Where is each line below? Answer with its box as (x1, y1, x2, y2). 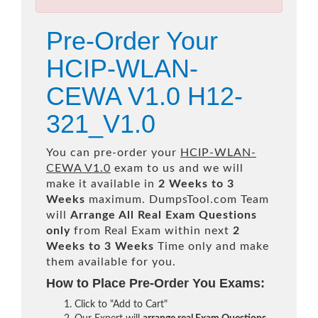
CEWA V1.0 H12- (46, 82, 243, 111)
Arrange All (70, 209, 134, 221)
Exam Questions (165, 209, 257, 221)
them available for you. (46, 256, 176, 268)
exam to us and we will (111, 163, 243, 174)
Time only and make (154, 241, 269, 252)
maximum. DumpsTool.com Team (85, 194, 269, 205)
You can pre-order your (46, 147, 180, 158)
